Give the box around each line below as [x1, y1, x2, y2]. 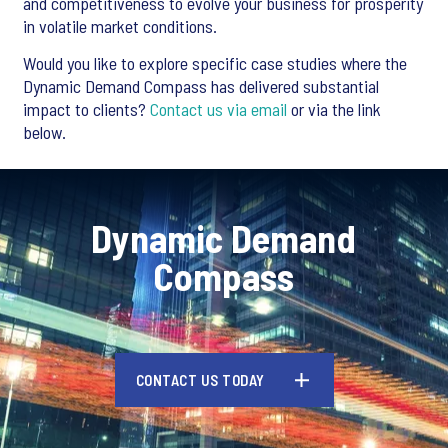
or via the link [287, 98, 381, 121]
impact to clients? [23, 98, 150, 121]
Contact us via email [150, 98, 287, 121]
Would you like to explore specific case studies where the [23, 52, 407, 75]
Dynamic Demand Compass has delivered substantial [23, 75, 379, 98]
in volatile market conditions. [23, 15, 217, 38]
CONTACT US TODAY [135, 371, 265, 390]
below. [23, 121, 66, 144]
